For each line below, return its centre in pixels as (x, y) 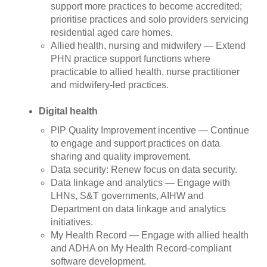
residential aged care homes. (112, 32)
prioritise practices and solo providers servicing (150, 19)
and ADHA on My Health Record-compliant (141, 248)
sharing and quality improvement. (121, 156)
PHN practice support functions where (131, 59)
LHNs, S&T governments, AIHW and (127, 196)
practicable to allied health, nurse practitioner (145, 72)
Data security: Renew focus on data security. (144, 170)
